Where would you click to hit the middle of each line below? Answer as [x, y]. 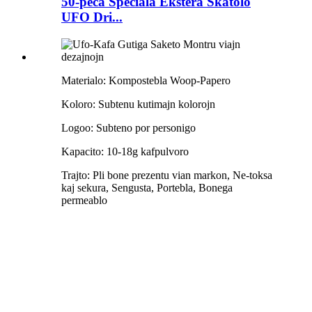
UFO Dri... [92, 17]
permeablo [84, 200]
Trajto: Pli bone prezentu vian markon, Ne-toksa [167, 175]
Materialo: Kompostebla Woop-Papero [146, 80]
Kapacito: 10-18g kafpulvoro [125, 151]
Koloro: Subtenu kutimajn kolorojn [138, 104]
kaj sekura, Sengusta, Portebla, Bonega [147, 187]
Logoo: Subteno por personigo [128, 127]
